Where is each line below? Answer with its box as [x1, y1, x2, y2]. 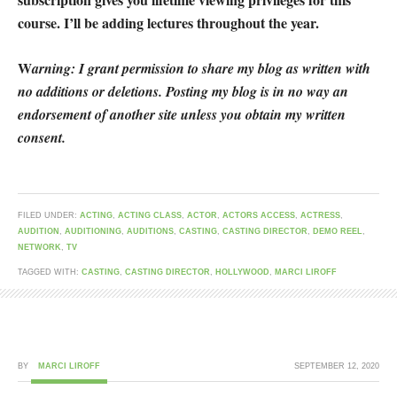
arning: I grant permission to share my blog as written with [32, 58, 370, 79]
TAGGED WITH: [18, 268, 82, 277]
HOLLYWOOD [215, 268, 269, 277]
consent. [18, 128, 66, 148]
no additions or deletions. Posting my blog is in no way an [18, 82, 348, 102]
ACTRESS [300, 211, 340, 221]
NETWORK [18, 243, 61, 253]
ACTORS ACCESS [222, 211, 295, 221]
